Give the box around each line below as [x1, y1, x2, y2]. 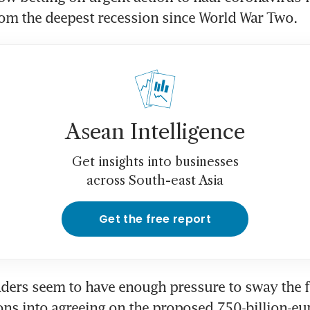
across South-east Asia [86, 173, 224, 189]
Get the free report [98, 211, 212, 228]
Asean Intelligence [65, 119, 245, 145]
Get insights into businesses [71, 154, 239, 170]
